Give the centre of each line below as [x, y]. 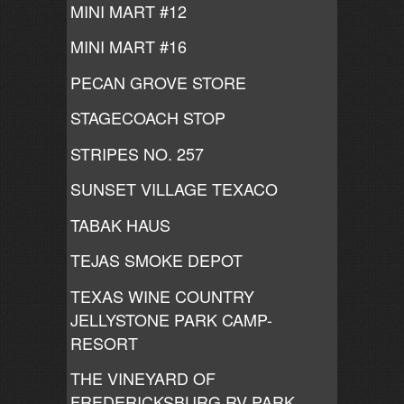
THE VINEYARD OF [143, 378]
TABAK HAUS [120, 224]
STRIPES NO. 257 [137, 153]
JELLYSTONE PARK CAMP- [171, 319]
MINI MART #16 [129, 46]
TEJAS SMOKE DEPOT [156, 260]
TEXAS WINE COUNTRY [162, 295]
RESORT [104, 342]
